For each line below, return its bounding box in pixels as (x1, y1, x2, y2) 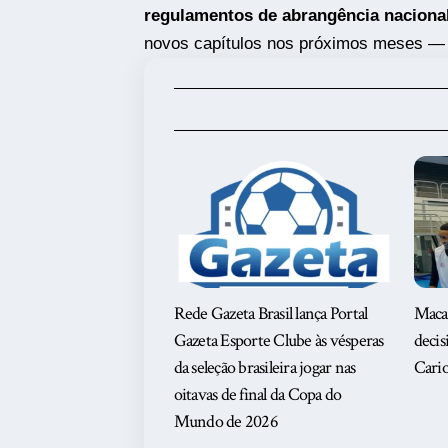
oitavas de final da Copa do (173, 383, 342, 407)
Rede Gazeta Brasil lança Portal (173, 302, 368, 326)
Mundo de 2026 (173, 410, 278, 434)
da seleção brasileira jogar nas (173, 356, 356, 380)
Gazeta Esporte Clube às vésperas (173, 329, 384, 353)
